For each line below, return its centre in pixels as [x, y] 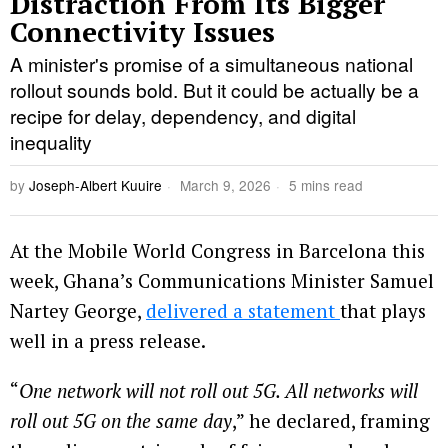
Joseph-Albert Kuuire [95, 184]
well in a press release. [108, 340]
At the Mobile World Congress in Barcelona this [217, 250]
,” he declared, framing [331, 420]
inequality [51, 141]
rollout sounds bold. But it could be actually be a [214, 89]
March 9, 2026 [223, 184]
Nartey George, [78, 310]
